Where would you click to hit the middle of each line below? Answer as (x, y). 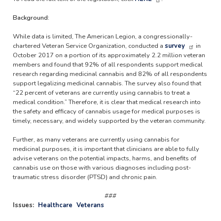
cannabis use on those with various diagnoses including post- (102, 168)
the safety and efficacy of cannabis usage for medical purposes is (106, 111)
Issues (22, 205)
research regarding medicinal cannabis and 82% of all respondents (110, 74)
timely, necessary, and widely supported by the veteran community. (109, 121)
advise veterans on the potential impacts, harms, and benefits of (104, 158)
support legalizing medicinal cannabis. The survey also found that (107, 83)
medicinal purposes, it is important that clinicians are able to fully (106, 149)
